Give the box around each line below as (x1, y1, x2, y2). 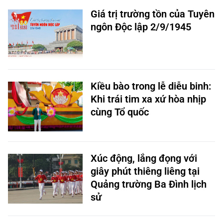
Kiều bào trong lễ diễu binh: (91, 80, 211, 92)
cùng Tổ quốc (91, 106, 149, 118)
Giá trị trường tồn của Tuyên (91, 8, 215, 20)
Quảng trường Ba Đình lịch (91, 178, 207, 190)
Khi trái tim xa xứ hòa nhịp (91, 93, 206, 105)
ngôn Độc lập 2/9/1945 (91, 21, 191, 33)
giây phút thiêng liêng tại (91, 165, 200, 177)
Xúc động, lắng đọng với (91, 152, 197, 164)
